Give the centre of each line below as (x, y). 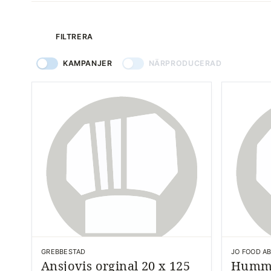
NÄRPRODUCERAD (185, 63)
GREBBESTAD (64, 252)
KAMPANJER (88, 63)
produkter (57, 8)
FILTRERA (74, 37)
